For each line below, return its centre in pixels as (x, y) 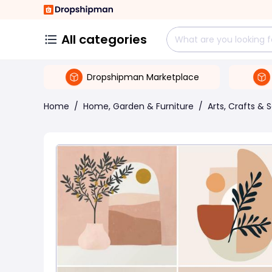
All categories (104, 39)
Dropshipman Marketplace (143, 77)
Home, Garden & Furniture (138, 106)
